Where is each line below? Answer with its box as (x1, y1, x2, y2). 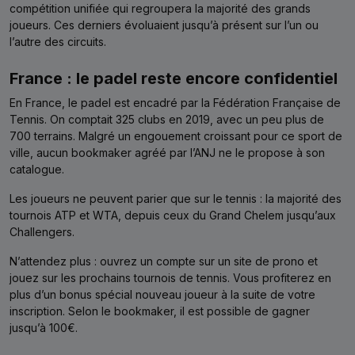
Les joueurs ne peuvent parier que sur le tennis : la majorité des (10, 191, 342, 205)
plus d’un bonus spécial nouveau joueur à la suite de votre (10, 287, 315, 301)
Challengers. (10, 224, 74, 239)
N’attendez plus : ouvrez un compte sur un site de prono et (10, 254, 318, 268)
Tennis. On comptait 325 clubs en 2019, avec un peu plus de (10, 112, 324, 126)
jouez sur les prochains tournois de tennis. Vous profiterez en (10, 270, 331, 284)
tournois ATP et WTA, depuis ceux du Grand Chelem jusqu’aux (10, 208, 336, 222)
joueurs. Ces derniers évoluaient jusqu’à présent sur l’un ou (10, 17, 319, 32)
